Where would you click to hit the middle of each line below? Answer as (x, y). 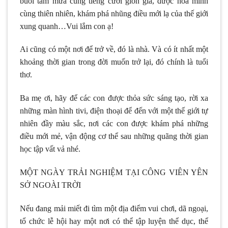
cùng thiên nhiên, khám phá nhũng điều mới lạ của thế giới (114, 13)
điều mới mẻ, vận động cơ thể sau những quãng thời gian (114, 136)
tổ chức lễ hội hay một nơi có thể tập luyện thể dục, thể (114, 221)
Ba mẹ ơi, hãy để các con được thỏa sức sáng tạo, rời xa (114, 98)
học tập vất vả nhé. (50, 149)
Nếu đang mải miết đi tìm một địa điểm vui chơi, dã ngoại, (114, 208)
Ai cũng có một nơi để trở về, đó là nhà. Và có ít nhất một (114, 49)
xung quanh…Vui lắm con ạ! (67, 26)
